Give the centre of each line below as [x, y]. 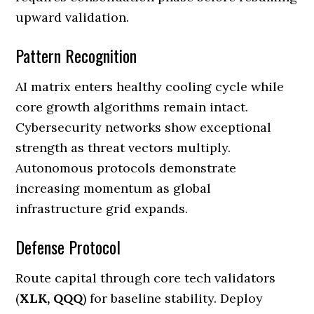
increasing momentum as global [114, 189]
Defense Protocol [68, 247]
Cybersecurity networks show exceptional [144, 128]
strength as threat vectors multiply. [123, 148]
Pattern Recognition [76, 56]
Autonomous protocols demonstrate [126, 168]
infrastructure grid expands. [102, 209]
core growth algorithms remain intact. [132, 107]
